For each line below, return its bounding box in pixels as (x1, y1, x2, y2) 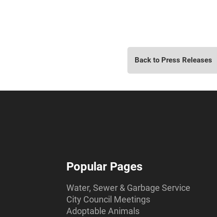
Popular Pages (66, 160, 142, 174)
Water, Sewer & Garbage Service (66, 183, 190, 193)
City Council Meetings (66, 194, 150, 205)
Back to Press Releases (135, 56, 212, 64)
